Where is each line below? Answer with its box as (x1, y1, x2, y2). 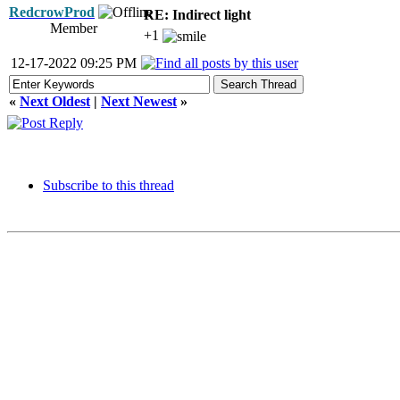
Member (50, 21, 97, 36)
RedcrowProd (9, 4, 95, 20)
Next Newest (101, 94, 177, 109)
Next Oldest (20, 94, 90, 109)
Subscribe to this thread (43, 178, 174, 193)
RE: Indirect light (144, 7, 251, 22)
